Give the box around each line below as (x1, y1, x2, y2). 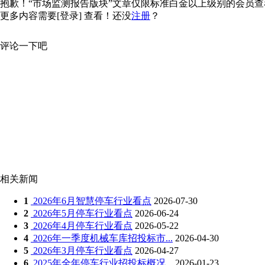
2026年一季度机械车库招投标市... (31, 233, 173, 243)
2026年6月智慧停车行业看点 (31, 196, 151, 206)
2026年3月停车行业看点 (31, 245, 132, 256)
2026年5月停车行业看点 (31, 208, 132, 218)
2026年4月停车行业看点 (31, 221, 132, 231)
